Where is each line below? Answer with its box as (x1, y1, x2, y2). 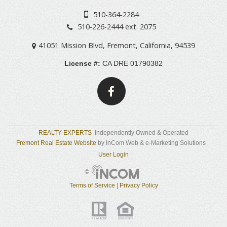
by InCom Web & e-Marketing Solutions (98, 139, 206, 146)
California (140, 40, 171, 50)
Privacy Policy (119, 182, 158, 190)
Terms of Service (69, 182, 115, 190)
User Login (98, 151, 129, 159)
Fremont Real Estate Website (16, 139, 97, 146)
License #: (64, 59, 100, 68)
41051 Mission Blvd (39, 40, 103, 50)
